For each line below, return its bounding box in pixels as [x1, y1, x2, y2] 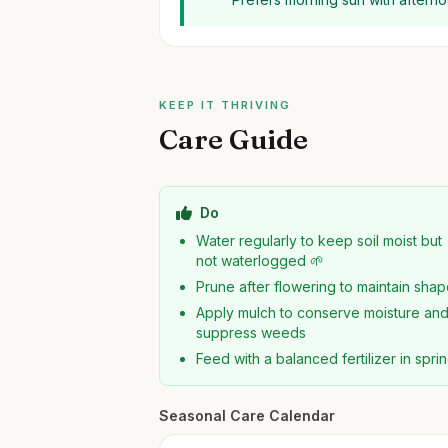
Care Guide [159, 122, 309, 156]
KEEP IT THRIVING [159, 98, 291, 112]
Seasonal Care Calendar [159, 407, 336, 424]
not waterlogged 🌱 [196, 252, 325, 269]
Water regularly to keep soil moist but [196, 232, 443, 249]
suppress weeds [196, 324, 307, 341]
